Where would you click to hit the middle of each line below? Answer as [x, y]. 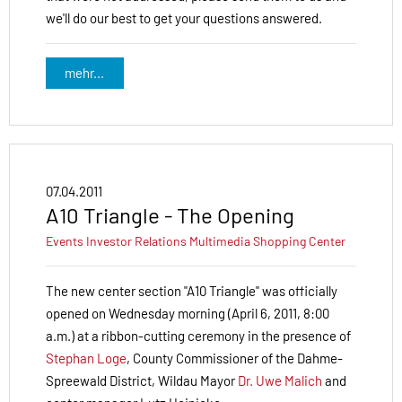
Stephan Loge [86, 358]
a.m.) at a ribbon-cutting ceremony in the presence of [198, 336]
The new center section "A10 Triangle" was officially [192, 291]
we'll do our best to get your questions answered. [184, 17]
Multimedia [220, 241]
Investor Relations [136, 241]
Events [65, 241]
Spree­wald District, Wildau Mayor [142, 381]
